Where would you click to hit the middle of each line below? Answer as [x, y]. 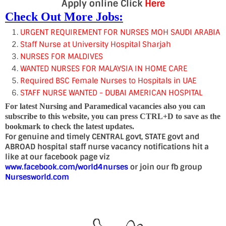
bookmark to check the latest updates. [70, 126]
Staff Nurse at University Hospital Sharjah [96, 44]
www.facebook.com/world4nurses [67, 167]
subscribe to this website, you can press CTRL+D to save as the [113, 116]
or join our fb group [165, 167]
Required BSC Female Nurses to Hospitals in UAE [108, 81]
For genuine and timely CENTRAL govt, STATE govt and [102, 137]
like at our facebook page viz [58, 157]
